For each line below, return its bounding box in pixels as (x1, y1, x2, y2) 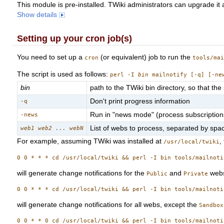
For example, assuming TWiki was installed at (17, 137, 164, 145)
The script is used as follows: (17, 70, 110, 78)
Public (146, 170, 168, 177)
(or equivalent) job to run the (98, 53, 193, 61)
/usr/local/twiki (163, 138, 220, 145)
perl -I (110, 71, 138, 78)
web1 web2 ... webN (20, 125, 84, 132)
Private (183, 170, 208, 177)
